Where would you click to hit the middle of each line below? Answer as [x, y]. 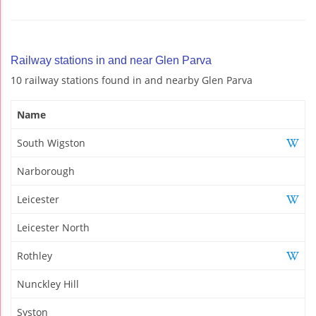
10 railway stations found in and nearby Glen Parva [132, 80]
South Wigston [51, 142]
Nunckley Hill [48, 284]
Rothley [35, 255]
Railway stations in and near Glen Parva [111, 60]
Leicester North [53, 227]
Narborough [46, 171]
